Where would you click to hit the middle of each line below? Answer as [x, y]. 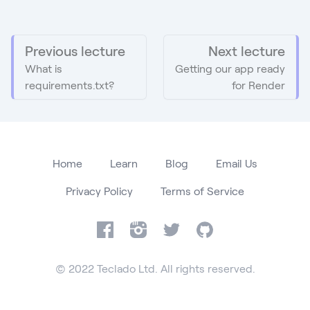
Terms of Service [202, 191]
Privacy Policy [99, 191]
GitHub [213, 229]
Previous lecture [75, 51]
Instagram [155, 229]
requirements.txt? [70, 85]
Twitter [180, 229]
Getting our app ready [230, 68]
